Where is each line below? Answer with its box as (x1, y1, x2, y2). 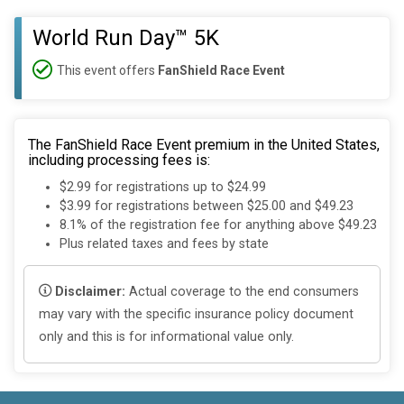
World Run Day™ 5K (32, 25, 219, 50)
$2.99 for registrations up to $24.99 (60, 179, 266, 196)
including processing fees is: (28, 151, 210, 169)
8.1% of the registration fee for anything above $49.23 (60, 217, 377, 234)
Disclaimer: (55, 283, 125, 299)
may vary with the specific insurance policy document (39, 306, 353, 322)
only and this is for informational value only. (39, 328, 294, 344)
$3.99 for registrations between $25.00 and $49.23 (60, 198, 353, 215)
